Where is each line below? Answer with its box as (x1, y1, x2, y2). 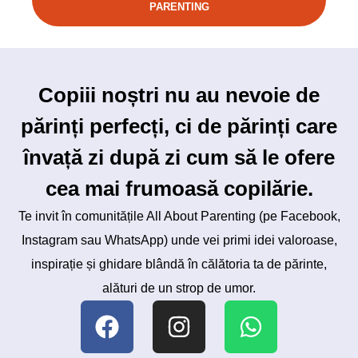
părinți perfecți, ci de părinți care (21, 114, 337, 138)
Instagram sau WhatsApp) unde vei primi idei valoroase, (21, 233, 337, 247)
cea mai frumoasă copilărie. (45, 177, 313, 201)
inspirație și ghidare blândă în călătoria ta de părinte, (31, 257, 327, 271)
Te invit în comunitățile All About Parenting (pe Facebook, (18, 209, 340, 223)
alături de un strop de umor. (102, 281, 256, 295)
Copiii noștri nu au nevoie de (38, 83, 320, 107)
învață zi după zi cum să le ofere (23, 145, 335, 169)
